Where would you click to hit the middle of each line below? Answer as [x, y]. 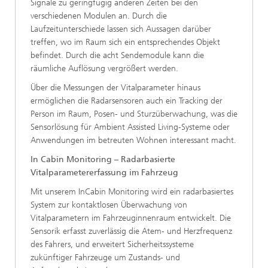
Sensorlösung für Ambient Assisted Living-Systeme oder [130, 127]
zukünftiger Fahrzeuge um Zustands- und [105, 258]
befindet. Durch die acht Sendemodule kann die [117, 55]
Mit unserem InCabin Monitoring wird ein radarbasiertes [132, 192]
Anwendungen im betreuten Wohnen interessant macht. [133, 140]
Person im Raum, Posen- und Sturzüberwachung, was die [134, 114]
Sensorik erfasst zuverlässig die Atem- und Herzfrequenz [131, 231]
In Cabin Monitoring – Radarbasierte [103, 159]
